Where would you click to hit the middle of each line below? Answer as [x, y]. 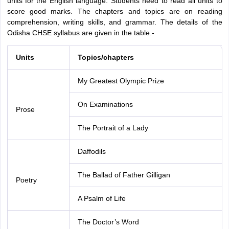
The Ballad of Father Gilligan [124, 175]
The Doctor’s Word [108, 222]
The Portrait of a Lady [113, 128]
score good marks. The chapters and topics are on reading [114, 11]
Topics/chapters [106, 57]
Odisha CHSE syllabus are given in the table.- [81, 33]
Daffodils [91, 151]
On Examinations [105, 104]
